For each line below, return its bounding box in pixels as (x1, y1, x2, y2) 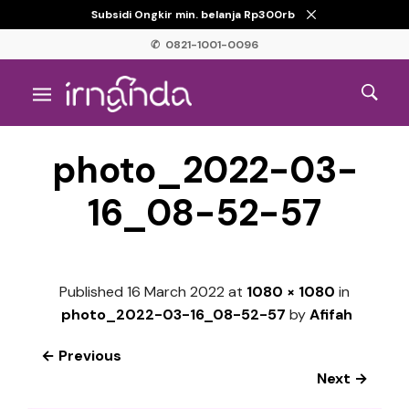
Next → (317, 368, 368, 388)
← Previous (41, 345, 121, 365)
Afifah (309, 304, 352, 324)
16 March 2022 (127, 281, 225, 301)
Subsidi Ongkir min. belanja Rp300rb (91, 7, 298, 22)
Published (59, 281, 127, 301)
